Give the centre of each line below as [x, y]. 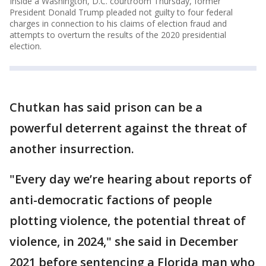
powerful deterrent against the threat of [128, 128]
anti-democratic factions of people [111, 199]
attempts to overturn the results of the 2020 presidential [118, 34]
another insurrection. [72, 148]
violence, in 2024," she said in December [124, 241]
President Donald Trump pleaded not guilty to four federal [121, 12]
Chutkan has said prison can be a [106, 107]
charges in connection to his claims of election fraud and [118, 23]
